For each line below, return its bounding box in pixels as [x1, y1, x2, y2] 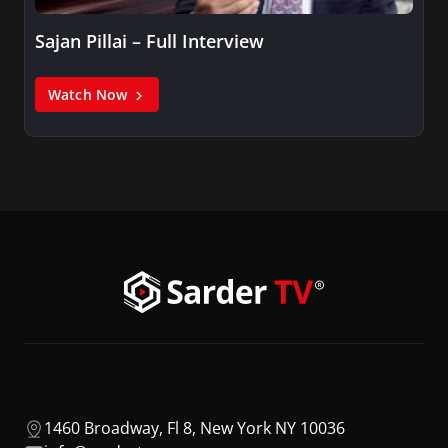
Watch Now [48, 84, 132, 104]
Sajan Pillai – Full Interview [35, 28, 264, 53]
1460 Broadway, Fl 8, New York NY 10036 [44, 416, 345, 439]
